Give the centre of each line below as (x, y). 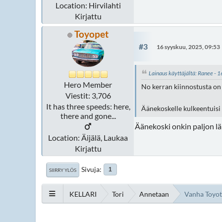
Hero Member (88, 85)
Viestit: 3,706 (88, 96)
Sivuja (90, 169)
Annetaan (154, 194)
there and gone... (88, 116)
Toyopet (91, 34)
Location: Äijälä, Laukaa (88, 138)
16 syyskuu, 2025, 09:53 (188, 47)
